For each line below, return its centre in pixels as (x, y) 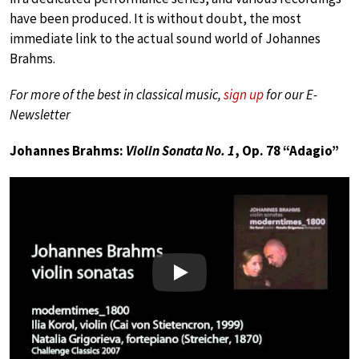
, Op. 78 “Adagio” (287, 150)
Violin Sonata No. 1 (180, 150)
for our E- (290, 94)
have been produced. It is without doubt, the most (155, 18)
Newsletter (40, 114)
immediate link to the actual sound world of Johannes (165, 38)
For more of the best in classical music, (117, 94)
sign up (244, 94)
